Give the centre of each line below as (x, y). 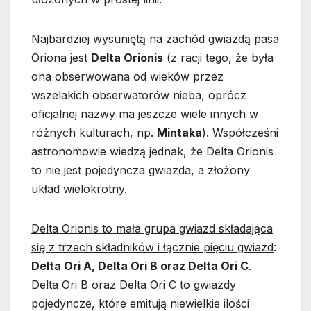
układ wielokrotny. (79, 189)
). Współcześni (240, 133)
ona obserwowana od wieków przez (127, 77)
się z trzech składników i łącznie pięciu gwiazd (152, 247)
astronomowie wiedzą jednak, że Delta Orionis (152, 152)
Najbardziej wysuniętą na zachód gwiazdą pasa (155, 39)
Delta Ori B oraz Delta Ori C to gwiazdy (134, 285)
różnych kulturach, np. (94, 133)
